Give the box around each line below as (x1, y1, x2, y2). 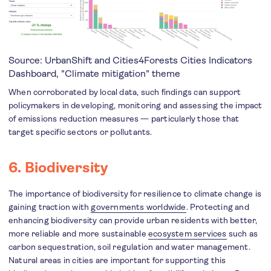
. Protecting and (186, 202, 249, 212)
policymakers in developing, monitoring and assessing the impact (8, 100, 263, 111)
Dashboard (8, 68, 56, 80)
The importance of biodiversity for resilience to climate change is (8, 189, 262, 199)
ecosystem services (148, 229, 227, 239)
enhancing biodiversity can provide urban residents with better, (8, 215, 258, 226)
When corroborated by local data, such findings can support (8, 87, 241, 97)
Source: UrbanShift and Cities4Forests (8, 54, 180, 67)
